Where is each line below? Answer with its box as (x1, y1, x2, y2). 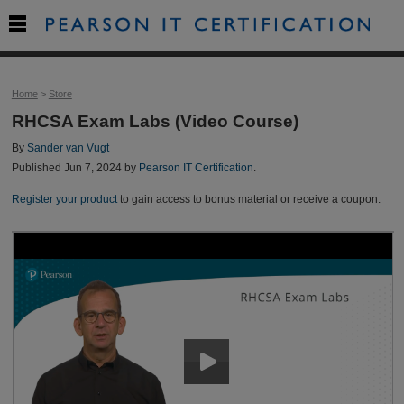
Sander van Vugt (26, 142, 109, 153)
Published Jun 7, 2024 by (11, 162, 139, 174)
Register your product (11, 193, 117, 205)
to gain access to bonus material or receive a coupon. (116, 193, 381, 205)
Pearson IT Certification (138, 162, 253, 174)
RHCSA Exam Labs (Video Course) (11, 112, 298, 132)
